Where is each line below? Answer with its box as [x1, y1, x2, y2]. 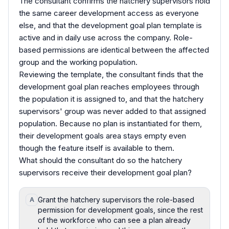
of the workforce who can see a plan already [38, 215, 191, 224]
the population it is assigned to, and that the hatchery [19, 94, 203, 104]
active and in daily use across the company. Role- [19, 32, 193, 42]
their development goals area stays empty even [19, 130, 186, 141]
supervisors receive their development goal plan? [19, 167, 192, 177]
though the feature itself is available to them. [19, 143, 174, 153]
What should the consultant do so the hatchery [19, 155, 182, 165]
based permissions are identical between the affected [19, 44, 209, 55]
